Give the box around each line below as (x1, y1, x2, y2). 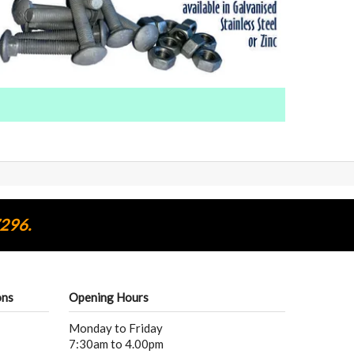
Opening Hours (69, 290, 149, 305)
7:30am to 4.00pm (69, 337, 164, 352)
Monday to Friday (69, 321, 164, 336)
